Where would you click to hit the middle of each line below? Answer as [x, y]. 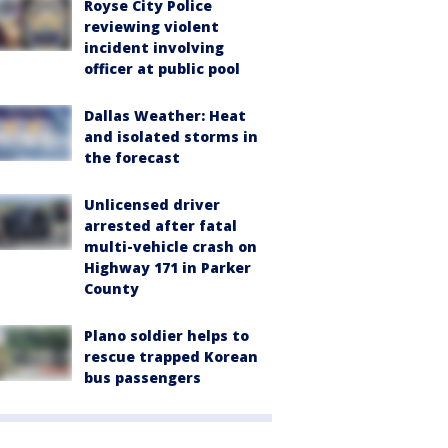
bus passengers [142, 377]
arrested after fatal [160, 225]
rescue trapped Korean [171, 356]
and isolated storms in [171, 136]
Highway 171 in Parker [167, 267]
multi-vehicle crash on [170, 246]
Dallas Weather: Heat [165, 115]
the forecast [132, 157]
